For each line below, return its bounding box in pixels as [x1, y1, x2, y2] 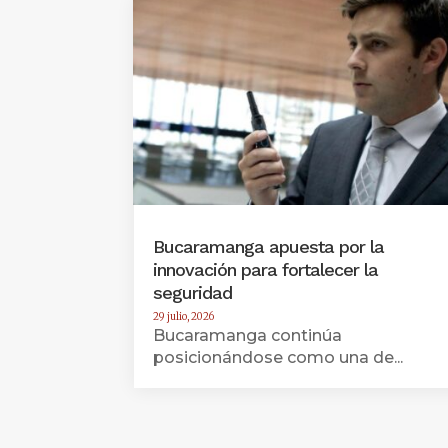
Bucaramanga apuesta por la [153, 236, 385, 258]
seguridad [153, 282, 233, 304]
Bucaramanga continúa [153, 326, 343, 346]
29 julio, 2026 [153, 310, 215, 324]
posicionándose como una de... [153, 348, 404, 368]
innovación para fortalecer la [153, 259, 379, 281]
